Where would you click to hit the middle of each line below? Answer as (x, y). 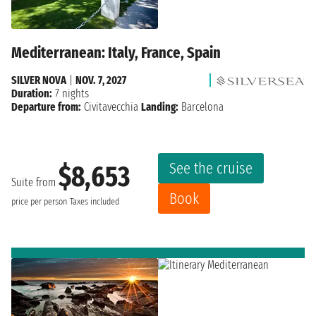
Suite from (35, 182)
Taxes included (95, 201)
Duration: (32, 94)
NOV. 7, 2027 (101, 80)
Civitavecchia (111, 107)
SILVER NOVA (39, 80)
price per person (39, 201)
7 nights (71, 94)
